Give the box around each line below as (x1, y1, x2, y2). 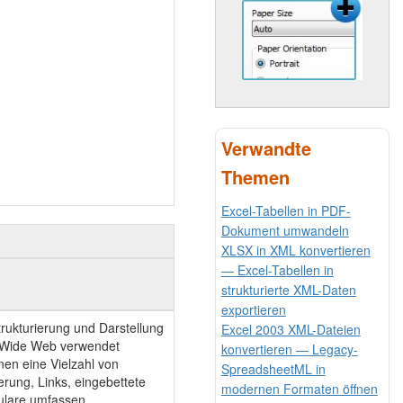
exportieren (220, 300, 286, 318)
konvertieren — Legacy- (220, 339, 358, 358)
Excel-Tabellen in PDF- (220, 201, 351, 219)
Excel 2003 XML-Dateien (220, 319, 361, 338)
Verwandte (220, 134, 311, 161)
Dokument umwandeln (220, 220, 349, 239)
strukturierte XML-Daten (220, 280, 356, 299)
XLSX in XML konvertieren (220, 240, 371, 259)
